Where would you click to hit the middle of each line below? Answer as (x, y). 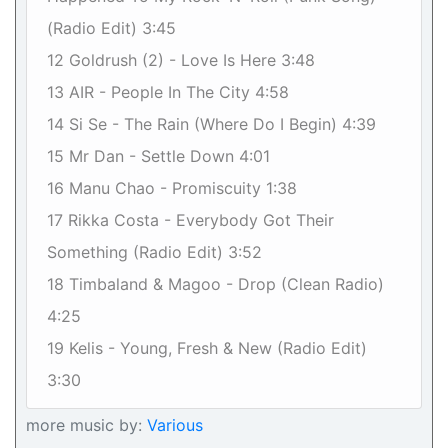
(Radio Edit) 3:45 (111, 28)
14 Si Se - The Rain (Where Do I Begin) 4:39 (211, 124)
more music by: (84, 425)
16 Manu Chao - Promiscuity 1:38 (172, 188)
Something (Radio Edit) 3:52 (154, 252)
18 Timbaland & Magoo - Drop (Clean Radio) (215, 284)
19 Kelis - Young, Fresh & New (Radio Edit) (207, 348)
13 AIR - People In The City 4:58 (168, 92)
